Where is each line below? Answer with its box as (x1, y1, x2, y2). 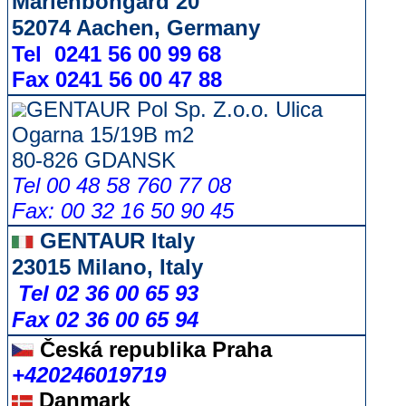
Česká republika (34, 337, 206, 362)
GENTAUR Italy (34, 228, 195, 253)
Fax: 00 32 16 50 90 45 (12, 198, 234, 223)
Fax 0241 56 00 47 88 (12, 67, 222, 92)
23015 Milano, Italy (12, 255, 203, 279)
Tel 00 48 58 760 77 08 (12, 173, 231, 198)
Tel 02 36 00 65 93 (18, 281, 198, 305)
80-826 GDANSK (12, 148, 176, 172)
